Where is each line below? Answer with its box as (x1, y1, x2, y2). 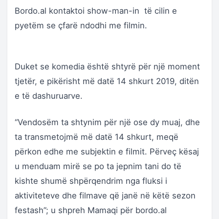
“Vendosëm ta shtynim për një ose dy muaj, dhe (15, 117, 200, 127)
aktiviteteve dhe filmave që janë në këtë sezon (15, 191, 196, 200)
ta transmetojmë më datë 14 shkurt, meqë (15, 132, 178, 142)
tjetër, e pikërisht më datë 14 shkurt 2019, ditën (15, 76, 199, 86)
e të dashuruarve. (15, 91, 83, 101)
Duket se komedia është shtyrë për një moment (15, 62, 200, 71)
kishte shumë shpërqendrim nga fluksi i (15, 176, 167, 186)
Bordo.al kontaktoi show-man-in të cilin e (15, 6, 177, 16)
